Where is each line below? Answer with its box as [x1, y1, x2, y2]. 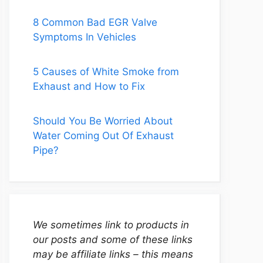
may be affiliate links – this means [33, 248, 193, 260]
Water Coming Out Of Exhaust [33, 130, 174, 141]
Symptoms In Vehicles [33, 31, 136, 43]
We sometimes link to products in [33, 219, 189, 231]
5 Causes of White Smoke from [33, 66, 179, 77]
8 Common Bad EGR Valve [33, 16, 157, 28]
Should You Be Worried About [33, 115, 173, 127]
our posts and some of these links [33, 234, 193, 245]
